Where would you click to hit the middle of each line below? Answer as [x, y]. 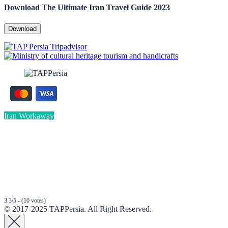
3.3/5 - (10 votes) [25, 200]
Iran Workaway [29, 116]
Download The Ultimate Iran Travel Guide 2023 [87, 8]
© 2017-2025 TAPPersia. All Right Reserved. [78, 209]
